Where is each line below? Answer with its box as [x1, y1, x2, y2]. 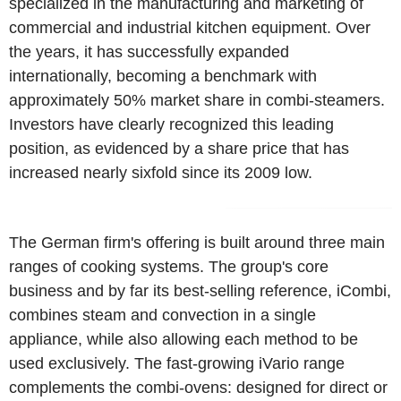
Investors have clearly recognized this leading [9, 115, 334, 133]
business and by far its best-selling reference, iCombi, [9, 281, 391, 300]
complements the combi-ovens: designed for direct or [9, 378, 388, 397]
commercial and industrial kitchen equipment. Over [9, 18, 371, 37]
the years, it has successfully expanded [9, 42, 289, 61]
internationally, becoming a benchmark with [9, 66, 317, 85]
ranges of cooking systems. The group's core [9, 257, 328, 276]
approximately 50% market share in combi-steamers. [9, 90, 385, 109]
